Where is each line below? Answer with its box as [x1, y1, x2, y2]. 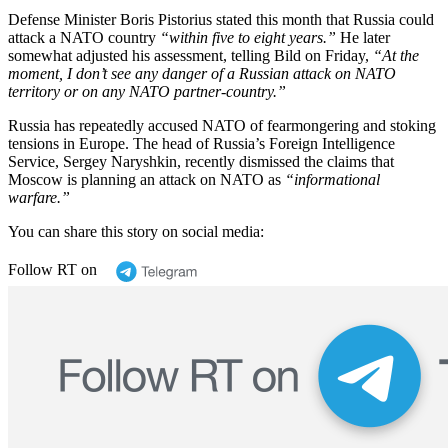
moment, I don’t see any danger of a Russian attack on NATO [8, 64, 396, 82]
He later [336, 28, 390, 46]
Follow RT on [8, 260, 97, 278]
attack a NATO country [8, 28, 160, 46]
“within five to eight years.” [160, 28, 336, 46]
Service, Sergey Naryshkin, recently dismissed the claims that [8, 152, 394, 170]
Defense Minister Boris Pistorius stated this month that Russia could [8, 10, 434, 28]
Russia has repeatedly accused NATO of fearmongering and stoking [8, 116, 436, 134]
